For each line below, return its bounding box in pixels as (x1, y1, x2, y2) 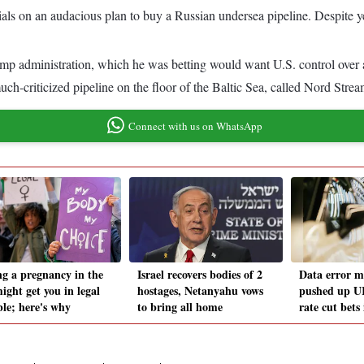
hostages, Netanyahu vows (137, 282, 263, 300)
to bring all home (137, 298, 223, 316)
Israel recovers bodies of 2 (137, 266, 262, 284)
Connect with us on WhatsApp (128, 118, 262, 133)
